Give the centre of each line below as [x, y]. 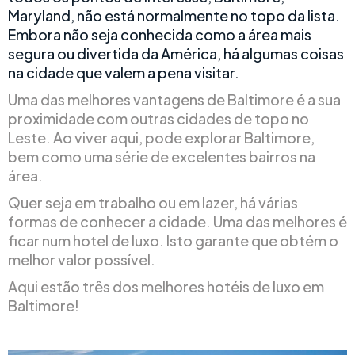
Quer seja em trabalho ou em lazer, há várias [153, 202]
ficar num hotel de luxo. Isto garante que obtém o [173, 240]
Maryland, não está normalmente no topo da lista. [174, 15]
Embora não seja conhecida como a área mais [160, 34]
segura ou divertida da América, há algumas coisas [176, 53]
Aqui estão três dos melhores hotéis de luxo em [166, 286]
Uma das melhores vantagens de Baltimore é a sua [174, 99]
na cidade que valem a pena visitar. [124, 73]
